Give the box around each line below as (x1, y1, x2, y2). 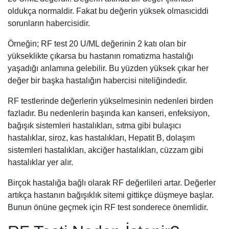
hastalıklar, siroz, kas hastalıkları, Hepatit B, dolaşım (8, 133, 195, 142)
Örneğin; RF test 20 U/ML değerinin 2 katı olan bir (8, 39, 186, 48)
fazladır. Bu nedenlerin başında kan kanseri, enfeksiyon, (8, 108, 210, 118)
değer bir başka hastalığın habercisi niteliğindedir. (8, 76, 187, 85)
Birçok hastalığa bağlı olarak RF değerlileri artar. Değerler (8, 178, 216, 187)
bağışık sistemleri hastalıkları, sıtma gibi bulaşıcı (8, 121, 181, 130)
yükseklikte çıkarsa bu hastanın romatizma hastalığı (8, 51, 193, 60)
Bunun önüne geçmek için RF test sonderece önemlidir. (8, 202, 208, 212)
